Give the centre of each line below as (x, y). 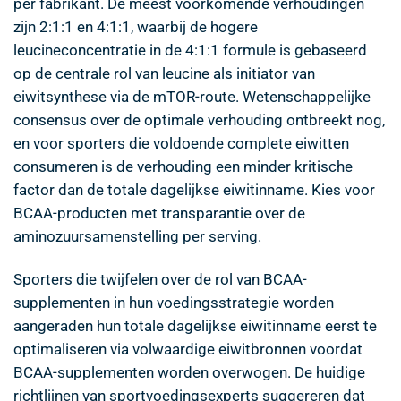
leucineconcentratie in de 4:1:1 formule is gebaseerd (190, 50)
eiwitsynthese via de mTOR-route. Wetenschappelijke (192, 96)
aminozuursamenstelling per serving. (137, 236)
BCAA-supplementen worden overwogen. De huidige (189, 372)
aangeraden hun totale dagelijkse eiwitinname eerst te (195, 325)
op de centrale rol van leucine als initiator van (164, 73)
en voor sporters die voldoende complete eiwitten (181, 143)
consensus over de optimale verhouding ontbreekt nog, (199, 119)
